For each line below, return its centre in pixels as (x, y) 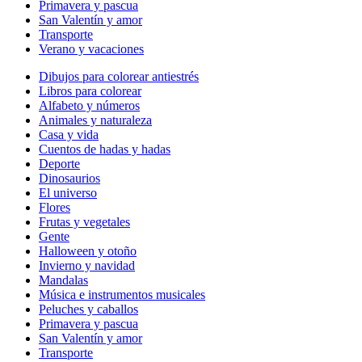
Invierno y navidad (87, 266)
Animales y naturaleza (95, 120)
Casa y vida (69, 135)
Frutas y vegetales (84, 222)
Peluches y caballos (88, 309)
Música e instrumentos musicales (122, 295)
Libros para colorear (90, 91)
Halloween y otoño (88, 251)
